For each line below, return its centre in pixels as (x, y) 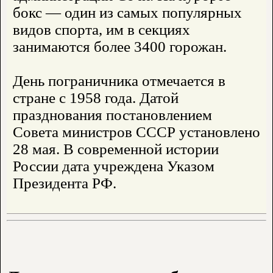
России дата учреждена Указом (114, 166)
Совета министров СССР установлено (136, 132)
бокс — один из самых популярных (127, 13)
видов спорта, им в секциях (101, 30)
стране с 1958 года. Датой (96, 98)
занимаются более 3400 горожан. (120, 47)
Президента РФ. (65, 183)
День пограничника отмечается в (119, 81)
